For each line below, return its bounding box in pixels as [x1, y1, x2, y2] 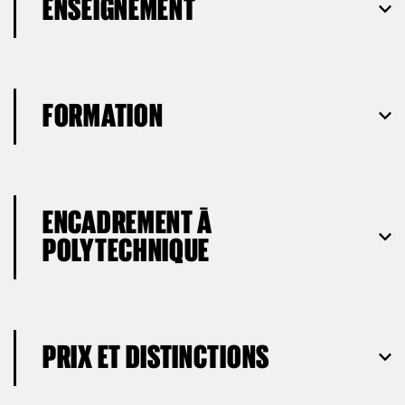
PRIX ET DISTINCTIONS [42, 338, 269, 374]
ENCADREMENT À [42, 203, 213, 240]
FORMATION [42, 97, 164, 133]
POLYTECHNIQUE [42, 231, 211, 268]
